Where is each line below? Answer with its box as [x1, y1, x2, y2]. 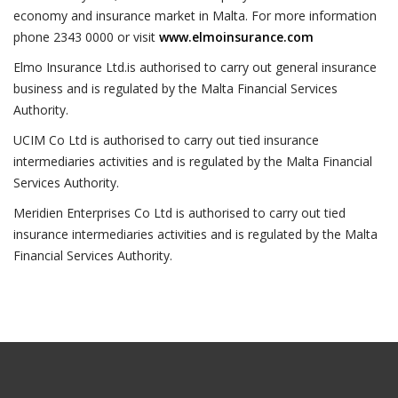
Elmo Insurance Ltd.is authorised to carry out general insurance [13, 59, 377, 76]
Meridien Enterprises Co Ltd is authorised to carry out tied [13, 204, 346, 221]
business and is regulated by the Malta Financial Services [13, 80, 338, 97]
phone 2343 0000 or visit [13, 28, 159, 45]
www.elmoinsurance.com [159, 28, 314, 45]
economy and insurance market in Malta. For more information [13, 7, 377, 24]
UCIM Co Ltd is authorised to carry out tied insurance [13, 131, 319, 148]
